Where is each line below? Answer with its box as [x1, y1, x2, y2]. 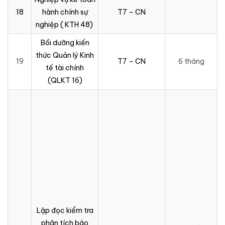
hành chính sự [42, 7, 88, 17]
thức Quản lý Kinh [36, 50, 94, 60]
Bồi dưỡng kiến [40, 38, 89, 47]
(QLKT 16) [47, 75, 82, 85]
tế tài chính [46, 63, 84, 72]
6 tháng [178, 56, 204, 66]
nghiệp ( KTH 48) [35, 20, 94, 29]
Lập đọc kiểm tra [36, 205, 93, 215]
